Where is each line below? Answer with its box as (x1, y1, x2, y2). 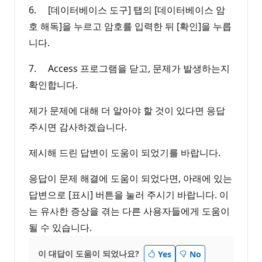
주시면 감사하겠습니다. (29, 120, 127, 133)
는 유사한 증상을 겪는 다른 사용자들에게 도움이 (29, 204, 230, 218)
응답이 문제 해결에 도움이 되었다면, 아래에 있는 (29, 171, 232, 185)
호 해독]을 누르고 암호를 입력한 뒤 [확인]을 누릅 (29, 19, 232, 33)
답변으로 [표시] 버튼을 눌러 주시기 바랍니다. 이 (29, 188, 229, 201)
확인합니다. (29, 78, 78, 91)
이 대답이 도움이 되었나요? (38, 248, 139, 260)
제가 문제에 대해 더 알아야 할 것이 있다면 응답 (29, 104, 225, 117)
